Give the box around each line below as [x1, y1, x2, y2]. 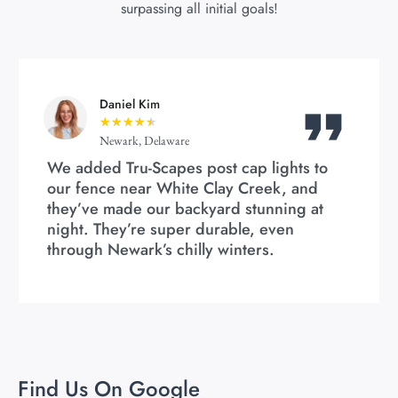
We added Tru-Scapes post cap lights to [46, 156, 328, 180]
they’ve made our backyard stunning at [46, 197, 323, 221]
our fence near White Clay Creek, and [46, 177, 318, 201]
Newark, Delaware [99, 132, 189, 149]
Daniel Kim [99, 95, 160, 114]
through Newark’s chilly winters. [46, 238, 275, 262]
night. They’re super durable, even [46, 218, 294, 242]
